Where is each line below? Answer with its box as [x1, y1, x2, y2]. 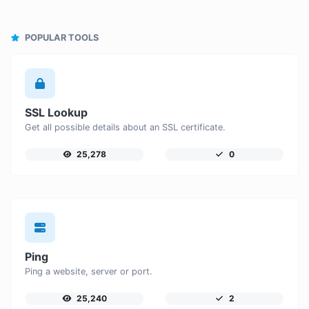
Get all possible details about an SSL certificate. [25, 122, 226, 133]
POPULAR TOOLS [23, 32, 99, 43]
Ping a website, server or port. [25, 266, 152, 277]
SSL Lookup [25, 106, 88, 120]
